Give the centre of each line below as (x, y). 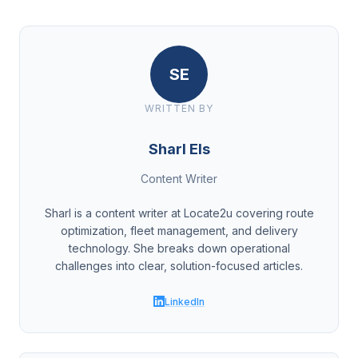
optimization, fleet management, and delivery (179, 231)
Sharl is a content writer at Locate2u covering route (179, 213)
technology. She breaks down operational (179, 248)
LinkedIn (185, 301)
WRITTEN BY (179, 108)
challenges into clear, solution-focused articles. (179, 266)
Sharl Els (179, 149)
